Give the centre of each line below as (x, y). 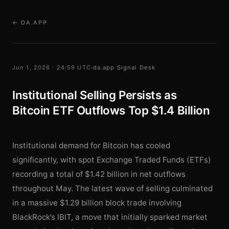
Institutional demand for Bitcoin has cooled (91, 145)
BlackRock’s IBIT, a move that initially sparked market (110, 217)
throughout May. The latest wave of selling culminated (112, 188)
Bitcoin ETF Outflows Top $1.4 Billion (111, 110)
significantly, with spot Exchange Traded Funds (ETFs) (112, 160)
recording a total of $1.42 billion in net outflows (99, 174)
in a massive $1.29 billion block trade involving (97, 203)
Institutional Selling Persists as (95, 95)
